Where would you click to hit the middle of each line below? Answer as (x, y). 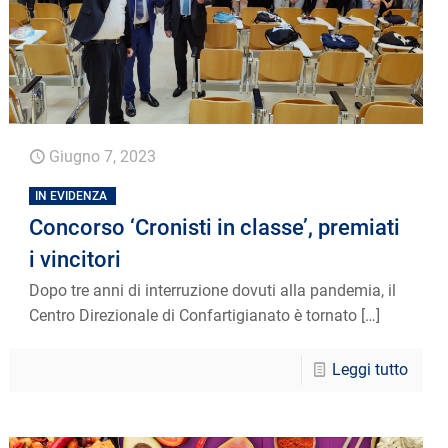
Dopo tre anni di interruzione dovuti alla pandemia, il (213, 290)
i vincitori (75, 259)
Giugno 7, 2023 (103, 156)
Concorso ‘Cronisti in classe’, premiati (215, 227)
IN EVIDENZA (71, 195)
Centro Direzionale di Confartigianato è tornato (193, 315)
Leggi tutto (369, 369)
